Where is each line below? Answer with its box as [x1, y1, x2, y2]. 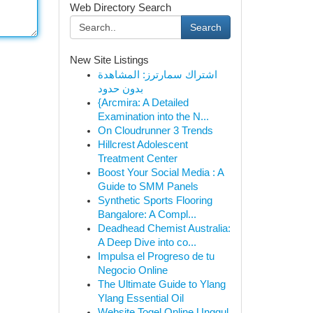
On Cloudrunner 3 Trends [97, 125, 213, 136]
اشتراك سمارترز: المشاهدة [97, 69, 217, 80]
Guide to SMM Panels [97, 181, 198, 192]
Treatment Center [97, 153, 177, 164]
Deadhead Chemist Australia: [97, 223, 231, 234]
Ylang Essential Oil [97, 293, 184, 304]
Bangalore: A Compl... [97, 209, 196, 220]
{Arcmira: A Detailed [97, 97, 189, 108]
